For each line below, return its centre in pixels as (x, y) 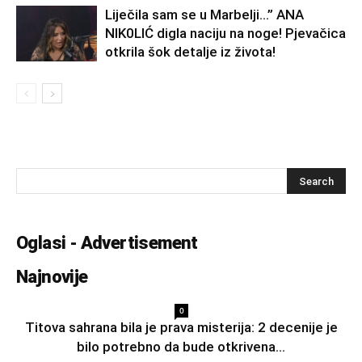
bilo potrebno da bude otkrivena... (181, 346)
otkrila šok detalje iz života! (190, 51)
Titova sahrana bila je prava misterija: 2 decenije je (181, 327)
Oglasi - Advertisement (107, 242)
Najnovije (52, 276)
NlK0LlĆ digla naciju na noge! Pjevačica (225, 33)
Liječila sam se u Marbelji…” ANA (204, 14)
